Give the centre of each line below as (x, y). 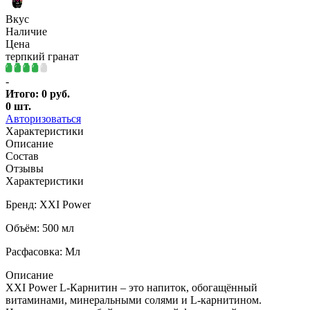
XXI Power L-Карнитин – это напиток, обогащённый (131, 287)
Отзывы (25, 168)
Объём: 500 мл (40, 228)
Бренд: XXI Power (48, 204)
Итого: (24, 93)
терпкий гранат (42, 56)
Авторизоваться (43, 118)
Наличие (26, 31)
